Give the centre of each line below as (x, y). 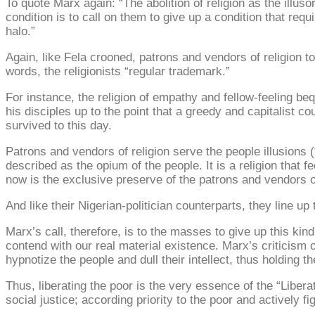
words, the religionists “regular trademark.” (118, 71)
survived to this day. (59, 125)
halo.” (20, 31)
